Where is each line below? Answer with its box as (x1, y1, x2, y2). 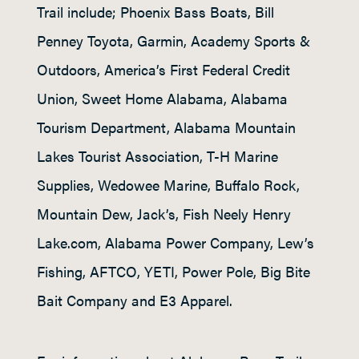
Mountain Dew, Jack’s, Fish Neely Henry (37, 204, 291, 224)
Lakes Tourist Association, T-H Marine (37, 146, 278, 166)
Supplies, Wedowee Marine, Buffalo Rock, (37, 175, 300, 195)
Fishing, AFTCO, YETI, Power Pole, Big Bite (37, 261, 310, 281)
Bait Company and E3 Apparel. (37, 290, 232, 310)
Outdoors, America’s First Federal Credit (37, 59, 290, 79)
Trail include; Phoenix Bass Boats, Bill (37, 2, 274, 22)
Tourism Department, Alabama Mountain (37, 117, 296, 137)
